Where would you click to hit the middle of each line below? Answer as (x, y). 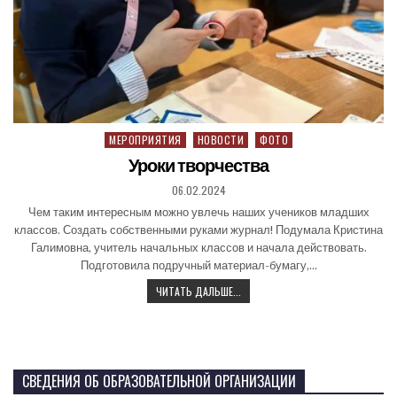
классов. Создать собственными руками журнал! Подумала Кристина (198, 230)
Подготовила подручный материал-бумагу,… (198, 266)
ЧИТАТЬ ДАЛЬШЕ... (198, 292)
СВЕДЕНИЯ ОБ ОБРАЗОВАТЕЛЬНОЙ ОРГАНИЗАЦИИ (159, 381)
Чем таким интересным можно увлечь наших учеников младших (198, 213)
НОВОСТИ (220, 140)
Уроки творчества (198, 166)
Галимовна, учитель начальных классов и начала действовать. (198, 248)
